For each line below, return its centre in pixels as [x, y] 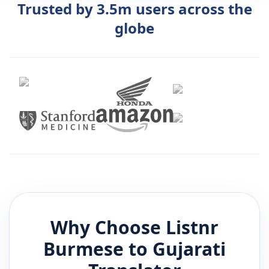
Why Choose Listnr [134, 228]
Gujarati [189, 249]
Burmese [83, 249]
